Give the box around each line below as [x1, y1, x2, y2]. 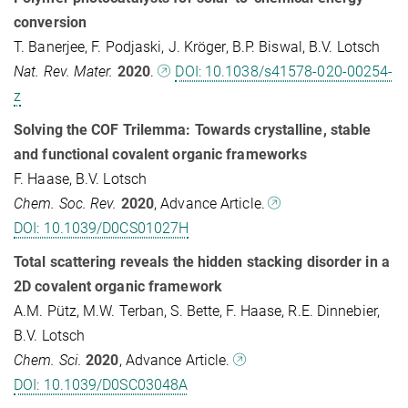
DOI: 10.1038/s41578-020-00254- [175, 63, 393, 81]
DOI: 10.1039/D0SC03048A [14, 376, 189, 394]
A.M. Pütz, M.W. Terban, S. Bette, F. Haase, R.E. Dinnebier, [14, 302, 380, 321]
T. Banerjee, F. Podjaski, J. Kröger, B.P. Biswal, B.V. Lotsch [14, 38, 381, 56]
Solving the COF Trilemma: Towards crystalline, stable [14, 121, 372, 139]
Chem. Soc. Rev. [14, 195, 117, 213]
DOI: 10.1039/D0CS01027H [14, 219, 189, 238]
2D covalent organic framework [14, 278, 222, 296]
